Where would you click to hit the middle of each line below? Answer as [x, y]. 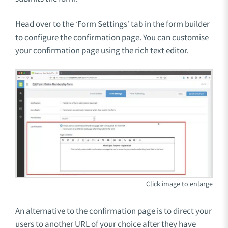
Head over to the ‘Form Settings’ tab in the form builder [112, 24]
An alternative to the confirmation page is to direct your [113, 210]
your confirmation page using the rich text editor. [102, 50]
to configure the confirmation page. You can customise [112, 37]
